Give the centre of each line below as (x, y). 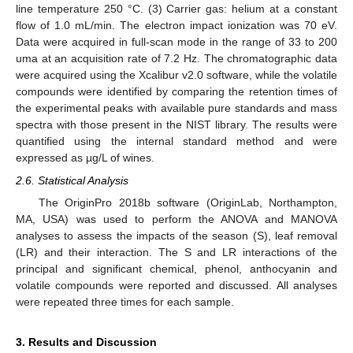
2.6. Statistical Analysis (72, 180)
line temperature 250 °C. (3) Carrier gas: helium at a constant (176, 9)
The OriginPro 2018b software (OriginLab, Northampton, (188, 202)
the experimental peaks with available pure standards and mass (176, 108)
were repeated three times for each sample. (125, 301)
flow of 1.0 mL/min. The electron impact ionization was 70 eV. (176, 26)
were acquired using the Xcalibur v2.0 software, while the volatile (176, 75)
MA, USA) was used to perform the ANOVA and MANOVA (176, 219)
